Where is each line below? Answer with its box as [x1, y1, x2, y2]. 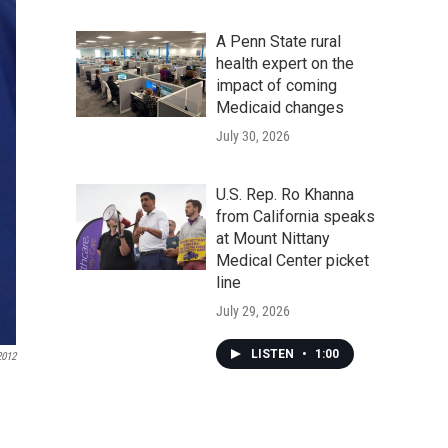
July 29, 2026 [216, 303, 290, 319]
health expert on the [216, 54, 354, 73]
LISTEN [251, 347, 297, 361]
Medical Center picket [216, 251, 369, 270]
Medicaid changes [216, 98, 344, 117]
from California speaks [216, 207, 375, 226]
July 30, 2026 [216, 128, 290, 144]
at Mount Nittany [216, 229, 330, 248]
